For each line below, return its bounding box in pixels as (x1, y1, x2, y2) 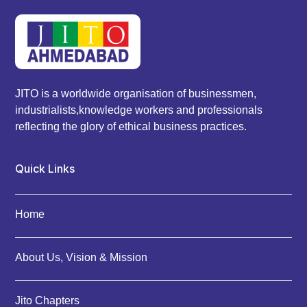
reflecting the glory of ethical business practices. (15, 120, 247, 132)
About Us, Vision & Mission (15, 251, 148, 263)
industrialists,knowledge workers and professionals (15, 103, 263, 116)
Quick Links (15, 161, 75, 175)
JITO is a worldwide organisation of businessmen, (15, 87, 257, 99)
